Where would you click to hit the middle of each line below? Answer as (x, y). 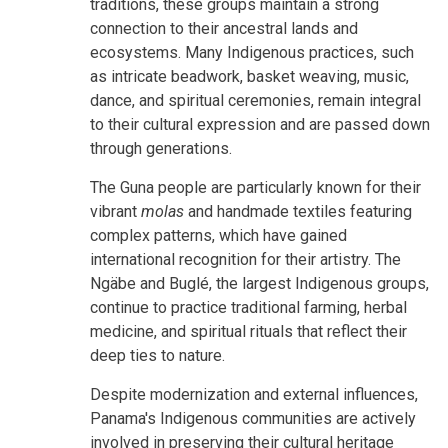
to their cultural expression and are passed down (260, 124)
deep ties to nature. (157, 355)
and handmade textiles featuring (298, 211)
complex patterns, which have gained (218, 235)
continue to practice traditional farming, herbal (248, 307)
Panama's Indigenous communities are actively (253, 418)
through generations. (161, 148)
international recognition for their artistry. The (245, 259)
